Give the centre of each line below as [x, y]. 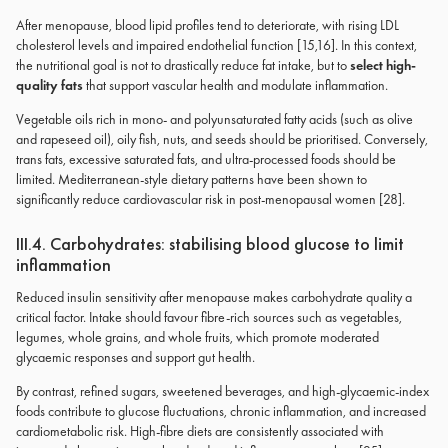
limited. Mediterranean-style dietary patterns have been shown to [191, 179]
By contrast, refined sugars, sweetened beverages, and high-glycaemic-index [222, 391]
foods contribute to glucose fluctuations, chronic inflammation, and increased [221, 411]
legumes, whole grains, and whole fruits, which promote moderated [197, 337]
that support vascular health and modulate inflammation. [235, 85]
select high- [383, 65]
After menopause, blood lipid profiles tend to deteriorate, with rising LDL [207, 25]
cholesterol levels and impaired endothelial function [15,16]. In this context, [216, 45]
